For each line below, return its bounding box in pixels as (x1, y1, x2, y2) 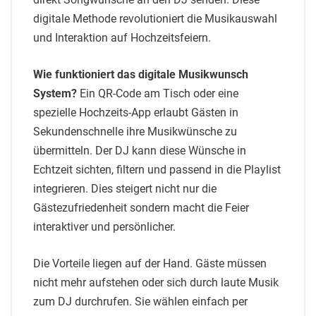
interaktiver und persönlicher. (33, 219, 176, 233)
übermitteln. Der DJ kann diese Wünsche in (33, 143, 246, 157)
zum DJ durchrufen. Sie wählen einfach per (33, 294, 248, 308)
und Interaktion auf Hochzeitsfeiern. (33, 30, 211, 44)
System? (33, 86, 77, 100)
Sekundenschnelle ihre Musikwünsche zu (33, 124, 237, 138)
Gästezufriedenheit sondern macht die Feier (33, 200, 249, 214)
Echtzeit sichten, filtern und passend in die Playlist (33, 162, 281, 176)
